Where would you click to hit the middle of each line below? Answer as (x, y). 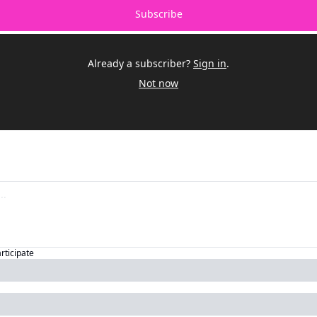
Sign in (210, 64)
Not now (158, 83)
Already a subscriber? (139, 64)
